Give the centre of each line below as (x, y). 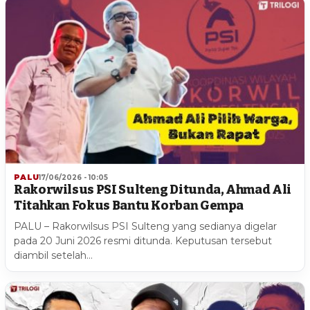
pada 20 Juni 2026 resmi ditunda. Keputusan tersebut (143, 241)
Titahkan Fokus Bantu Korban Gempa (129, 206)
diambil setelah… (53, 256)
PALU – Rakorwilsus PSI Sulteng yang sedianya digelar (145, 227)
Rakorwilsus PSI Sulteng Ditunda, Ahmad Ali (153, 190)
